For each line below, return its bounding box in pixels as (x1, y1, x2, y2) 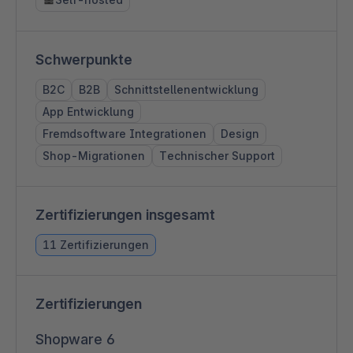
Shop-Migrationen (43, 148, 145, 162)
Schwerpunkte (35, 50, 132, 68)
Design (221, 126, 259, 140)
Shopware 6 (35, 330, 115, 347)
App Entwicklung (43, 104, 134, 118)
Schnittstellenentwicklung (114, 82, 258, 96)
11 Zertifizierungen (43, 237, 149, 251)
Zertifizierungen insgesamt (35, 206, 215, 223)
